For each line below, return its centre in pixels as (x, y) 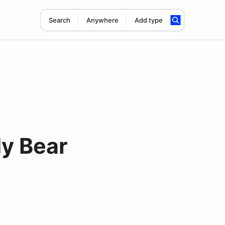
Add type (148, 20)
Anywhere (102, 20)
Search (59, 20)
